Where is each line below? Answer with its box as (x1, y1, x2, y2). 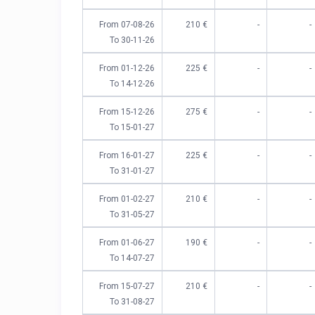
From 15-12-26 (99, 107, 155, 117)
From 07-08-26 (99, 20, 155, 30)
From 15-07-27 (99, 281, 155, 292)
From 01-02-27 (99, 194, 155, 205)
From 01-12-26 (99, 63, 155, 74)
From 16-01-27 (99, 150, 155, 161)
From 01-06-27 (99, 238, 155, 248)
